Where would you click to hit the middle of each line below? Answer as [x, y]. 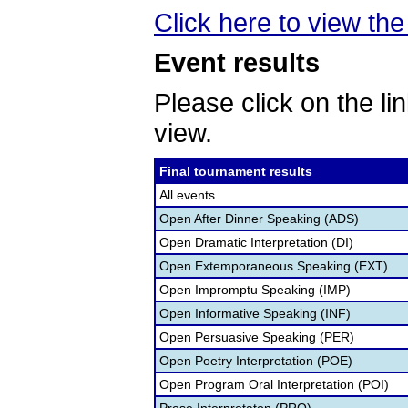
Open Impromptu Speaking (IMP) [255, 290]
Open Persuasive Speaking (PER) [257, 337]
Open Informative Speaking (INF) [255, 313]
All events [187, 195]
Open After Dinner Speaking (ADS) [259, 219]
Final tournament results [236, 171]
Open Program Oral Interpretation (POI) [274, 384]
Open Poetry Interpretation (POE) [256, 361]
